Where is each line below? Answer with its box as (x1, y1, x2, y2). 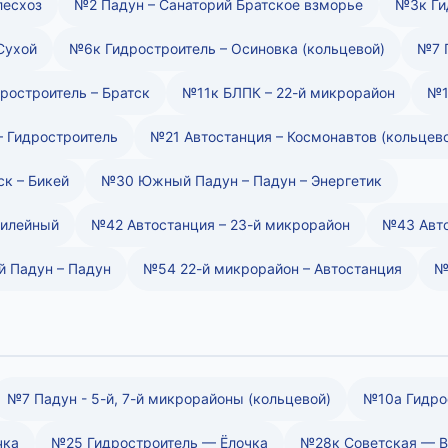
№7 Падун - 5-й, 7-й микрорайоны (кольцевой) (7, 389, 331, 407)
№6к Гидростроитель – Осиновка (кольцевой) (69, 39, 385, 57)
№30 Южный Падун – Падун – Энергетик (101, 171, 382, 189)
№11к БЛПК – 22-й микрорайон (182, 83, 395, 101)
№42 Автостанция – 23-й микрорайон (91, 215, 350, 233)
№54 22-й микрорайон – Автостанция (143, 259, 402, 277)
